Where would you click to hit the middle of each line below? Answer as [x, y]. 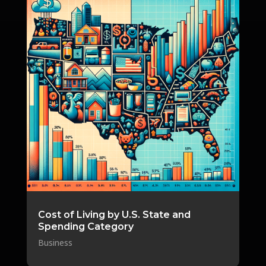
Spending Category [85, 226]
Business [55, 242]
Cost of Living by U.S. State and [114, 214]
